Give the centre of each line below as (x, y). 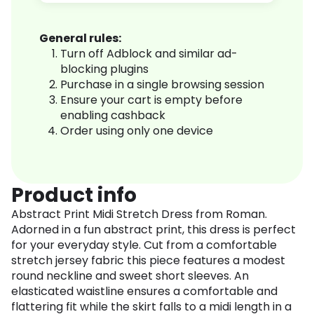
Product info (74, 196)
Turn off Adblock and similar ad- (149, 54)
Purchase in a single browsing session (162, 85)
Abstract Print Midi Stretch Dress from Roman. (139, 214)
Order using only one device (137, 131)
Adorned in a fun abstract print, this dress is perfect (153, 230)
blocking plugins (104, 69)
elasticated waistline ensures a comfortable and (144, 292)
